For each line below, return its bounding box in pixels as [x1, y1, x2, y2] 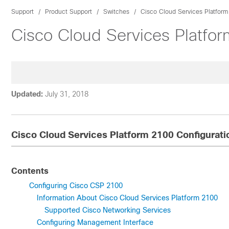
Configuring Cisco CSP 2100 [29, 181, 123, 190]
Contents [11, 167, 49, 175]
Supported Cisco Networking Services [44, 206, 171, 214]
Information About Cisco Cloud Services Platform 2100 [37, 194, 218, 202]
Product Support [45, 8, 92, 15]
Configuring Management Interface [37, 218, 153, 226]
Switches [103, 8, 129, 15]
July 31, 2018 [45, 90, 88, 98]
